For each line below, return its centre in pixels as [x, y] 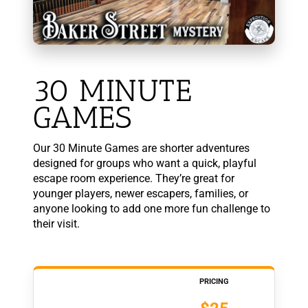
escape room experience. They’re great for [133, 179]
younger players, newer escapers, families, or [140, 194]
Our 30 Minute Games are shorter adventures [141, 148]
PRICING [214, 282]
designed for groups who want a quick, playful [144, 164]
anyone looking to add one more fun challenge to [151, 209]
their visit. [56, 224]
